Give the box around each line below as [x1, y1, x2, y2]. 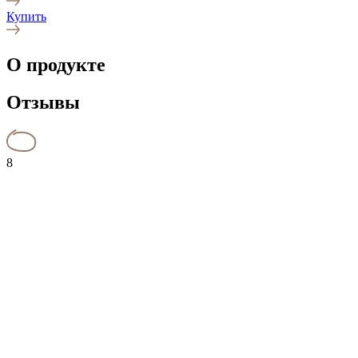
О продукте [6, 54, 105, 75]
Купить [6, 9, 46, 23]
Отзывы [6, 91, 80, 113]
